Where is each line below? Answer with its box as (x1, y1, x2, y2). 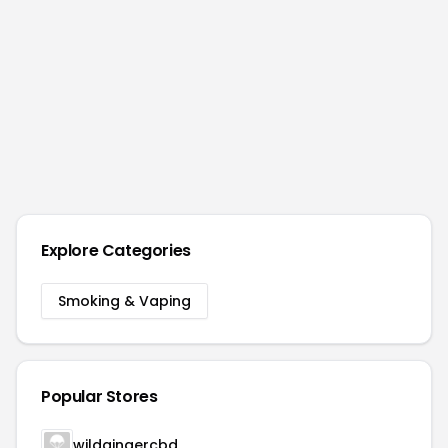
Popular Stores (41, 385, 158, 408)
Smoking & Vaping (58, 291, 191, 311)
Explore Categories (41, 239, 191, 262)
